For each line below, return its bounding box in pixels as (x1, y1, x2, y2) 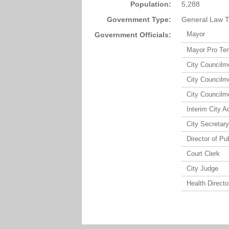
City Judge (187, 165, 218, 172)
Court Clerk (187, 150, 220, 157)
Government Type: (107, 15, 171, 24)
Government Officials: (95, 31, 171, 39)
